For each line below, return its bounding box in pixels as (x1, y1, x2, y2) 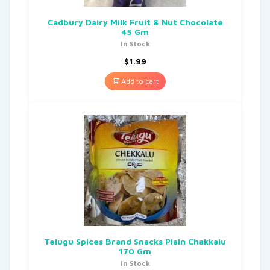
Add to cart (119, 76, 159, 86)
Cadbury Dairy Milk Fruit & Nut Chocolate (47, 16, 223, 27)
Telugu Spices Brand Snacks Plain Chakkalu (44, 236, 226, 246)
